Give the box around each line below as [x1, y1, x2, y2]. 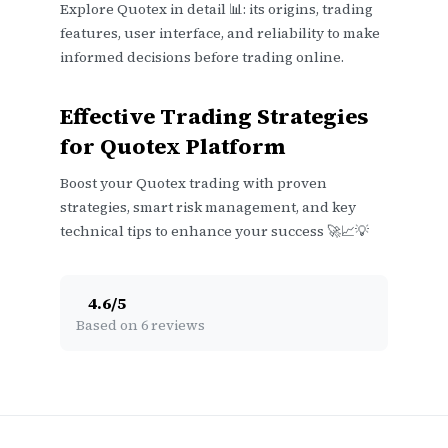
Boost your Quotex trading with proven [60, 173, 327, 193]
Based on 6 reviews [76, 315, 205, 335]
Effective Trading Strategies [60, 101, 369, 131]
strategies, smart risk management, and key [60, 197, 356, 217]
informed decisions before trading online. [60, 47, 344, 67]
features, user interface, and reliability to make [60, 23, 380, 43]
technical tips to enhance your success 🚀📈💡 [60, 221, 369, 241]
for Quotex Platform [60, 131, 286, 161]
